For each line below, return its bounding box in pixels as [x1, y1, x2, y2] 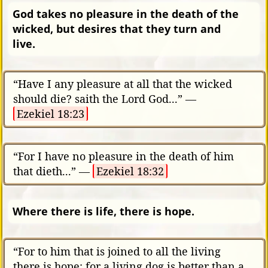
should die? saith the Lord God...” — [13, 91, 196, 106]
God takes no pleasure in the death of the [13, 6, 239, 21]
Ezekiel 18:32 [96, 163, 164, 178]
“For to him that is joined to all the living [13, 243, 221, 258]
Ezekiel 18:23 [17, 106, 84, 121]
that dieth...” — [13, 163, 93, 178]
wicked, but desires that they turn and [13, 21, 221, 36]
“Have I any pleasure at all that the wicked [13, 76, 232, 91]
